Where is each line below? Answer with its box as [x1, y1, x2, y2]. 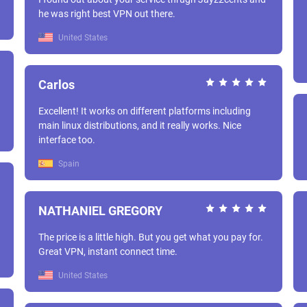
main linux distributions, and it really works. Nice [38, 120, 241, 131]
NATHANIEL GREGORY [38, 204, 162, 218]
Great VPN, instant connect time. [38, 246, 177, 257]
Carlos [38, 77, 75, 92]
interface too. [38, 134, 95, 145]
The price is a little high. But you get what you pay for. [38, 232, 263, 243]
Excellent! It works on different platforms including [38, 106, 251, 116]
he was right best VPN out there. [38, 8, 175, 19]
